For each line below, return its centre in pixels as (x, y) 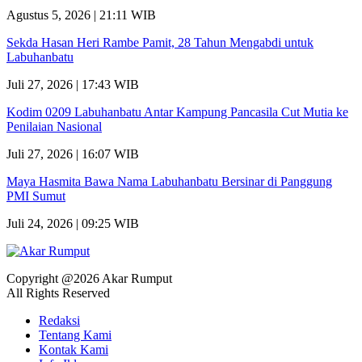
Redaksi (59, 321)
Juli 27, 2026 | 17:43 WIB (73, 85)
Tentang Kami (75, 335)
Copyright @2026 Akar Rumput (89, 279)
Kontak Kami (74, 350)
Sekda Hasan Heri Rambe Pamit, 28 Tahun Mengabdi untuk (160, 43)
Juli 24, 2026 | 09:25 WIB (73, 224)
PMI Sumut (36, 196)
